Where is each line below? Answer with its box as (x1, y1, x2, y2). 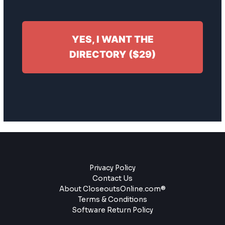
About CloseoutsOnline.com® (59, 185, 166, 194)
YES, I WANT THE (71, 34, 154, 46)
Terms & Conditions (78, 195, 147, 204)
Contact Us (92, 174, 133, 183)
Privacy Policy (89, 164, 136, 173)
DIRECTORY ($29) (69, 49, 156, 61)
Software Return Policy (72, 206, 153, 215)
